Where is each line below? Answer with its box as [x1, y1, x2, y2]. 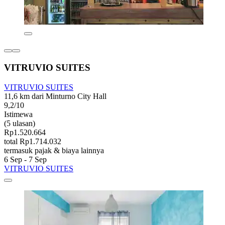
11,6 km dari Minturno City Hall [4, 91, 106, 100]
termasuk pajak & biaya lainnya [4, 146, 104, 155]
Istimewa [4, 109, 33, 119]
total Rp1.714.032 [4, 137, 61, 146]
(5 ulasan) [4, 119, 35, 128]
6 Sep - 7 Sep [4, 155, 47, 164]
